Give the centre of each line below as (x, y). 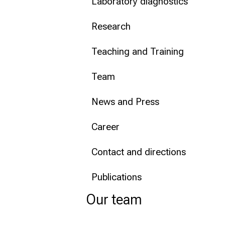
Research (111, 27)
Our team (114, 200)
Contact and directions (139, 152)
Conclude (47, 20)
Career (105, 127)
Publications (117, 177)
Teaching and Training (138, 52)
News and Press (125, 102)
